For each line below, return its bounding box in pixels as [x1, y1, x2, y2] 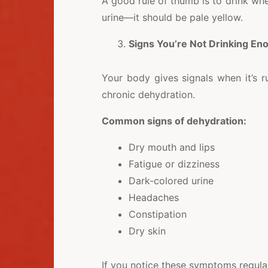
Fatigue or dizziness [128, 158, 220, 170]
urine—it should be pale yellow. [101, 11, 243, 24]
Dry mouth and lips [128, 141, 215, 154]
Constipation [128, 208, 187, 221]
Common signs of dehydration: [101, 115, 246, 127]
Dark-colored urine [128, 175, 214, 187]
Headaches [128, 191, 179, 204]
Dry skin [128, 225, 166, 237]
